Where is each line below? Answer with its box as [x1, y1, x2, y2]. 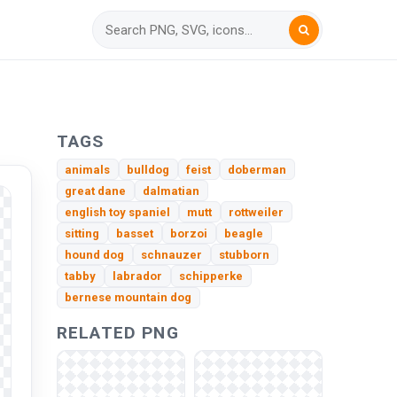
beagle [224, 226, 264, 240]
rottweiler [229, 205, 284, 219]
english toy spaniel [65, 205, 171, 219]
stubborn [219, 247, 270, 261]
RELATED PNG [57, 322, 179, 343]
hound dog [65, 247, 125, 261]
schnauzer [141, 247, 203, 261]
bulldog [127, 162, 170, 176]
